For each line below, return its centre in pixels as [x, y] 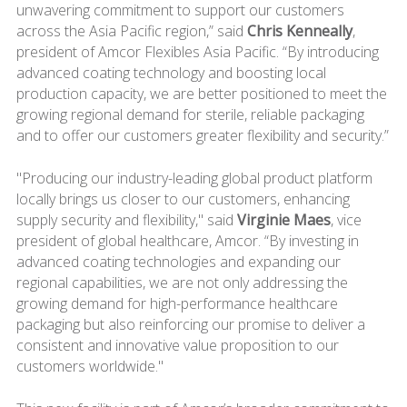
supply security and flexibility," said [126, 219]
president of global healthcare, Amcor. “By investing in [187, 240]
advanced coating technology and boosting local [171, 72]
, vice [346, 219]
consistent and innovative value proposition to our [177, 345]
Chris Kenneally [299, 30]
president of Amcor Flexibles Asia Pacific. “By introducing [197, 51]
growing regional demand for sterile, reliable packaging [190, 114]
